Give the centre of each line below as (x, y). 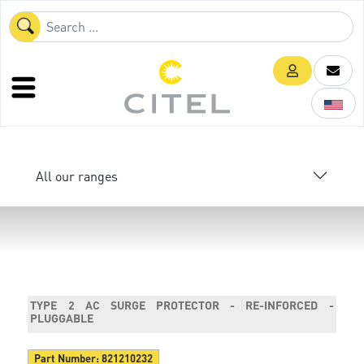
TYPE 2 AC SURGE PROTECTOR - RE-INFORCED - (182, 305)
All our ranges (77, 175)
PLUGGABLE (62, 318)
